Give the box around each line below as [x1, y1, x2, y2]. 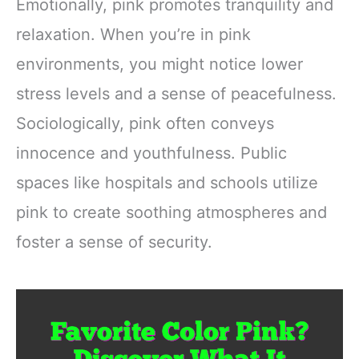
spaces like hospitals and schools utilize [16, 172, 318, 192]
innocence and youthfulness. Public [16, 143, 287, 163]
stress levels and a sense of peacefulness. [16, 83, 337, 103]
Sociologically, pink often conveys [16, 113, 274, 133]
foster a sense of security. [16, 232, 212, 252]
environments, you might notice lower [16, 54, 303, 74]
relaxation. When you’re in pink [16, 24, 251, 44]
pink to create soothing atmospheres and [16, 202, 327, 222]
